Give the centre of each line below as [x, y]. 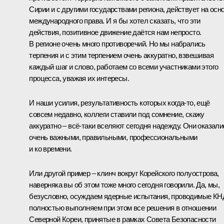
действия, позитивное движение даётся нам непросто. [115, 32]
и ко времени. [50, 148]
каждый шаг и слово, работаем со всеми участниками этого [124, 66]
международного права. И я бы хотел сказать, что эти [115, 20]
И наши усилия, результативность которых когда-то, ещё [119, 102]
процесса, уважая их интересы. [79, 78]
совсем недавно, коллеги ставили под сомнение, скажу [117, 114]
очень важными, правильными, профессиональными [113, 137]
